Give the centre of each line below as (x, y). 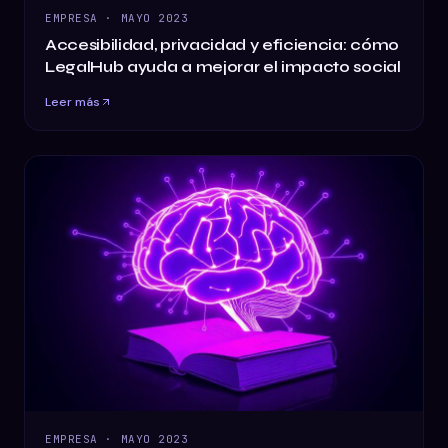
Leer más (72, 102)
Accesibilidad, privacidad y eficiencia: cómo (222, 45)
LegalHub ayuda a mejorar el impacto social (223, 67)
